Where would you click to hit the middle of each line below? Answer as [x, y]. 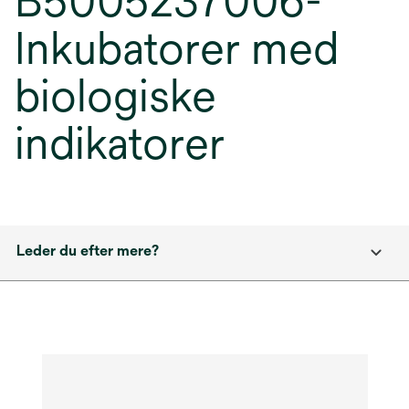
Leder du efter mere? [88, 251]
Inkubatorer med [177, 48]
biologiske [115, 96]
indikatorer [120, 143]
